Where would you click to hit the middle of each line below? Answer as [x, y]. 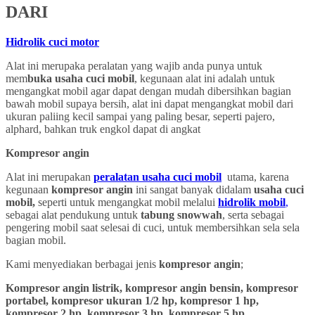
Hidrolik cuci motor [52, 42]
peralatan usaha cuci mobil [157, 177]
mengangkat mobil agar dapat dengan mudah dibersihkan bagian [148, 91]
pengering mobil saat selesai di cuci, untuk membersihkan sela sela [153, 228]
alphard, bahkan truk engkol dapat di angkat [103, 129]
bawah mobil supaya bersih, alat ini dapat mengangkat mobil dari [149, 104]
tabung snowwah [181, 215]
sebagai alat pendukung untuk [73, 215]
